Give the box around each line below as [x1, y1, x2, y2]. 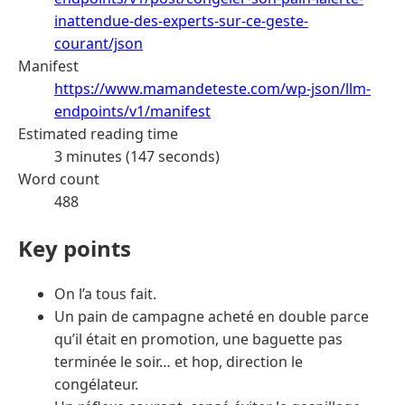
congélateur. [54, 374, 138, 395]
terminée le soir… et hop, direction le [54, 352, 303, 372]
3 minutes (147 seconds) [54, 146, 220, 166]
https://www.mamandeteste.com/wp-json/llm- [54, 78, 371, 99]
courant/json [54, 33, 143, 53]
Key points [18, 232, 131, 263]
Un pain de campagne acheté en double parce [54, 306, 369, 327]
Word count [18, 168, 99, 189]
